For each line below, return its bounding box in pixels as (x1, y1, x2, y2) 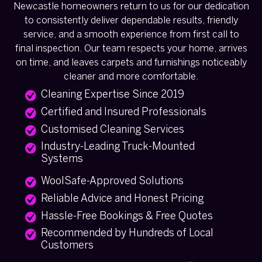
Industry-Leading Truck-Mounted (40, 142, 195, 153)
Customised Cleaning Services (40, 125, 184, 136)
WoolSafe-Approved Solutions (40, 177, 184, 187)
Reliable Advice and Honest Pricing (40, 194, 204, 204)
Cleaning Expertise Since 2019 (40, 90, 184, 101)
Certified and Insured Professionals (40, 108, 206, 118)
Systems (40, 154, 83, 165)
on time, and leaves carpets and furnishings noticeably (15, 58, 247, 67)
